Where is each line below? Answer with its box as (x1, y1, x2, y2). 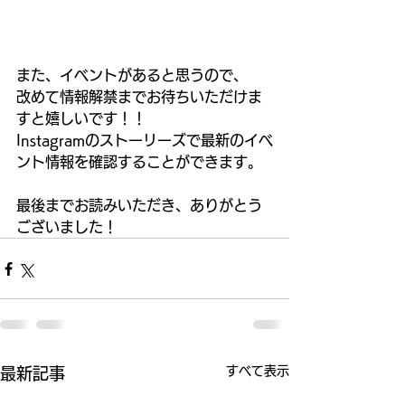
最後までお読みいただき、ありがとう (16, 198, 262, 213)
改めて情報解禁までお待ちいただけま (16, 89, 262, 105)
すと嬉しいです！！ (16, 111, 146, 127)
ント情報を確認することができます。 (16, 155, 262, 170)
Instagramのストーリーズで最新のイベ (16, 133, 273, 148)
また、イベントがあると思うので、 (16, 68, 248, 83)
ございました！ (16, 220, 118, 235)
